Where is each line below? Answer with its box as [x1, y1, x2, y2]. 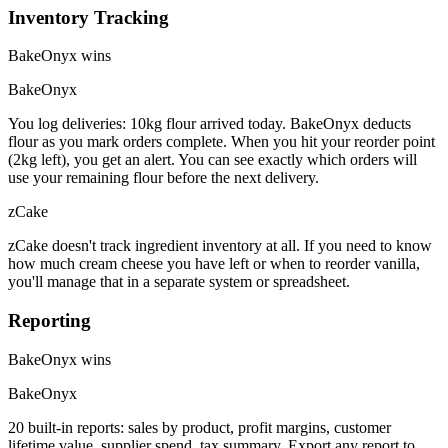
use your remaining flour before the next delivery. [8, 169, 319, 187]
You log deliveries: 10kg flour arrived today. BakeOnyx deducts [8, 115, 411, 133]
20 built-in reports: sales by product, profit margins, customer [8, 418, 391, 436]
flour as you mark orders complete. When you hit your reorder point [8, 133, 435, 151]
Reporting [8, 310, 91, 332]
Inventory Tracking [8, 6, 169, 28]
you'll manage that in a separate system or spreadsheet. [8, 273, 350, 291]
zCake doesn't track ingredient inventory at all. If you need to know [8, 237, 432, 255]
